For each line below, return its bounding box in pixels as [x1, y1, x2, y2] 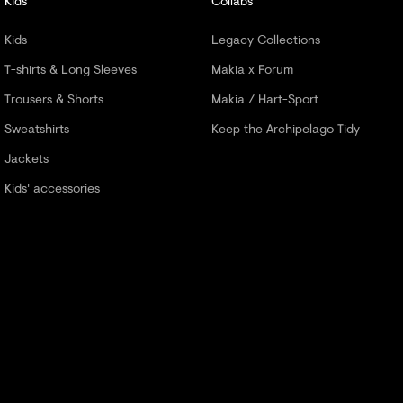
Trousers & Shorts [4, 89, 103, 107]
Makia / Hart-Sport [211, 89, 318, 107]
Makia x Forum [211, 59, 293, 77]
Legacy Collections [211, 30, 320, 48]
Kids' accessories [4, 178, 100, 196]
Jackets [4, 148, 49, 166]
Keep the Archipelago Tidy [211, 119, 360, 137]
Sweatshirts [4, 119, 69, 137]
